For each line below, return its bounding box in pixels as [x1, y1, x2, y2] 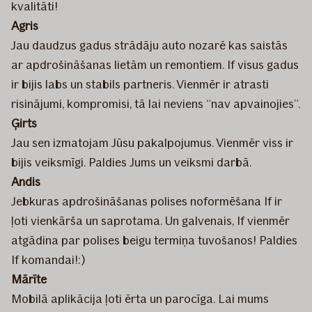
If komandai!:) [11, 251, 86, 267]
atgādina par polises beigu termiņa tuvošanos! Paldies [11, 232, 297, 248]
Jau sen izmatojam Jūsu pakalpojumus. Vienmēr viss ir [11, 134, 293, 150]
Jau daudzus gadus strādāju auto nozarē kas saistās [11, 37, 288, 53]
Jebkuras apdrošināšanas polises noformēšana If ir [11, 193, 282, 209]
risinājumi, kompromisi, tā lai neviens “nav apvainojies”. [11, 95, 300, 111]
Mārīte [11, 271, 47, 287]
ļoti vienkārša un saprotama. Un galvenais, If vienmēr [11, 212, 290, 228]
